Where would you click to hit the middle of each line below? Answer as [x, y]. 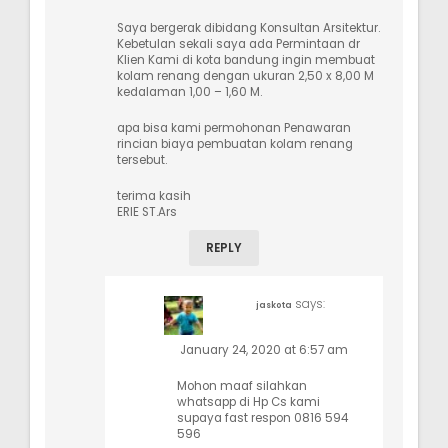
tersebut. [142, 159]
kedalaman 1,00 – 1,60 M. [189, 91]
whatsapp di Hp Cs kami [248, 401]
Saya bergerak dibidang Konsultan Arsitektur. [248, 27]
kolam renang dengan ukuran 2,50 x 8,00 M [245, 75]
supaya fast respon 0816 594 [262, 417]
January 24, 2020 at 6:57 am [264, 349]
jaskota [273, 304]
